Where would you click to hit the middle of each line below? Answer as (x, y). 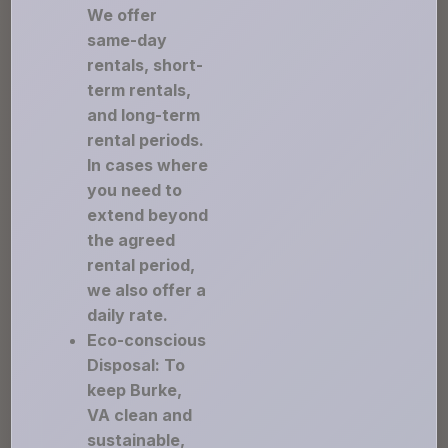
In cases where (148, 165)
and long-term (144, 115)
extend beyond (148, 215)
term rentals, (139, 90)
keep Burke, (135, 390)
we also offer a (147, 290)
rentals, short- (145, 65)
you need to (135, 190)
